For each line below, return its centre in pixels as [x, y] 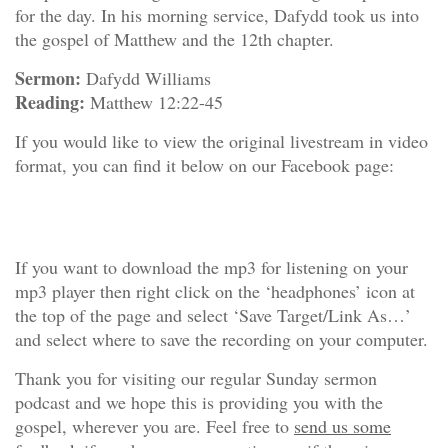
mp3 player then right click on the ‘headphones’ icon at [215, 291]
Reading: [50, 102]
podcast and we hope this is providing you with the [199, 402]
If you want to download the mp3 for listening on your [211, 267]
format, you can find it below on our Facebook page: [204, 165]
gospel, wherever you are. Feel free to [154, 426]
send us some [342, 426]
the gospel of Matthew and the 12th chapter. [174, 39]
